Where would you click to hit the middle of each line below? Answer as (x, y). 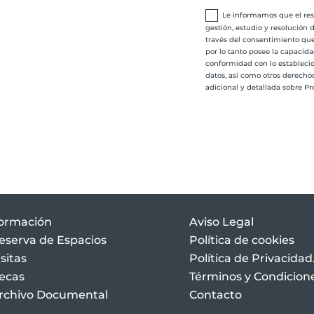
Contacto (215, 294)
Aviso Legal (221, 221)
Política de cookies (241, 240)
